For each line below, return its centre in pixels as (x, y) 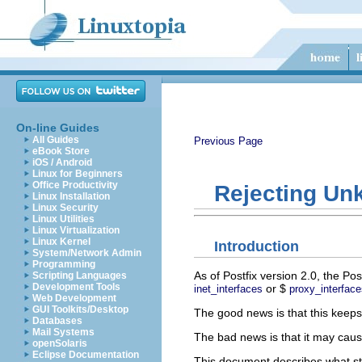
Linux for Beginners (78, 174)
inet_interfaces (228, 288)
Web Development (74, 298)
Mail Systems (63, 332)
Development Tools (76, 287)
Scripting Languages (80, 276)
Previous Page (228, 141)
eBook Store (61, 151)
